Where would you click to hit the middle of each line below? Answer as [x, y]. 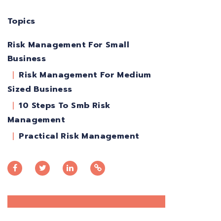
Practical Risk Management [79, 136]
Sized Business [40, 90]
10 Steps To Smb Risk [65, 106]
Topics [21, 21]
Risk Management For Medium [85, 75]
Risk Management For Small [68, 45]
